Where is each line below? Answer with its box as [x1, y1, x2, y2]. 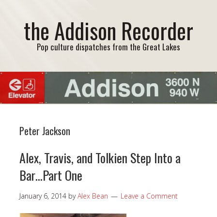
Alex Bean [77, 191, 108, 201]
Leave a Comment [121, 191, 178, 201]
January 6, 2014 [19, 191, 66, 201]
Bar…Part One [19, 165, 82, 185]
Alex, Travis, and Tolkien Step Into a [19, 148, 181, 167]
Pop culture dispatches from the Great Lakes [37, 41, 180, 53]
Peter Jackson [19, 123, 70, 138]
